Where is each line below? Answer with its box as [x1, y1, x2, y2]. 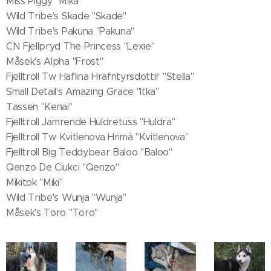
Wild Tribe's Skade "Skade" [6, 10, 126, 22]
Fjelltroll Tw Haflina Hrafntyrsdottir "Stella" [6, 71, 194, 82]
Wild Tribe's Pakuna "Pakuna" [6, 25, 135, 37]
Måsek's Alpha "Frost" [6, 56, 106, 67]
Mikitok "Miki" [6, 177, 66, 188]
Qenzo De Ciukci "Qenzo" [6, 162, 119, 173]
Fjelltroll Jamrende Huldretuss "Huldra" [6, 116, 178, 128]
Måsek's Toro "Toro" [6, 207, 101, 218]
